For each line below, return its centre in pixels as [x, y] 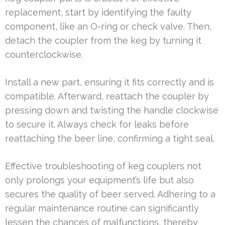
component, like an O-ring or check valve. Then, [108, 26]
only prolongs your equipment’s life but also [99, 180]
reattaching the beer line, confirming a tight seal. [110, 138]
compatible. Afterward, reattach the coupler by [107, 96]
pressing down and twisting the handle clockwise [112, 110]
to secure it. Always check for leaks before [97, 124]
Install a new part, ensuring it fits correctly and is [109, 82]
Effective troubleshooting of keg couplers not [103, 166]
